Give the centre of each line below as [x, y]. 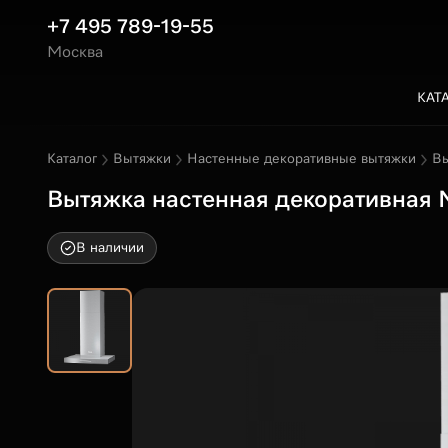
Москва [75, 53]
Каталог [72, 159]
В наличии [110, 248]
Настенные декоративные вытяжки [301, 159]
